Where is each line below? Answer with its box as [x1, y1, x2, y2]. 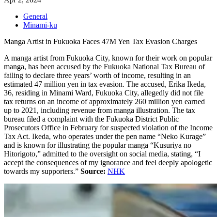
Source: [80, 167, 108, 175]
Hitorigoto [4, 149, 35, 158]
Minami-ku [23, 20, 57, 29]
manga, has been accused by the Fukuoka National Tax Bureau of [4, 62, 205, 71]
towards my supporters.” [4, 167, 80, 175]
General [23, 12, 47, 20]
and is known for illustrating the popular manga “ [4, 140, 154, 149]
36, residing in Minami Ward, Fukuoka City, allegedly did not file [4, 88, 203, 97]
